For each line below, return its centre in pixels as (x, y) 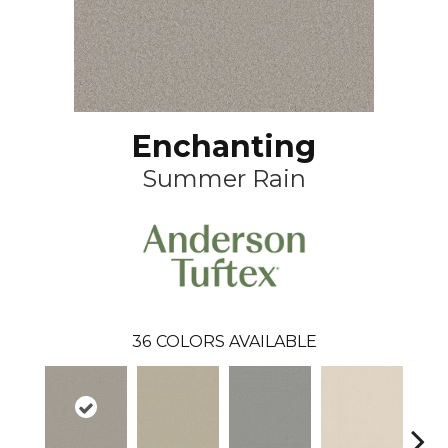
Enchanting (224, 146)
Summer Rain (224, 178)
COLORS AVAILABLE (236, 341)
